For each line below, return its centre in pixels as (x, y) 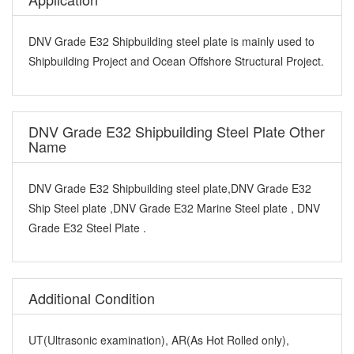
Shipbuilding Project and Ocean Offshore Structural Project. (176, 60)
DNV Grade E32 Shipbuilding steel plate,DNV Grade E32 (170, 188)
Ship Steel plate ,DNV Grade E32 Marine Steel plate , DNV (174, 207)
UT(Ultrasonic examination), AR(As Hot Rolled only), (159, 339)
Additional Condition (92, 298)
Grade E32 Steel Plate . (87, 227)
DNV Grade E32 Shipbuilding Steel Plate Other (177, 131)
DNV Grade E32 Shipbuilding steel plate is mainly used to (171, 41)
